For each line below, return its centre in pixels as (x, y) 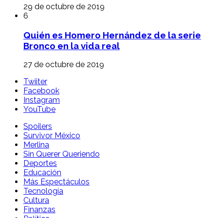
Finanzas (39, 210)
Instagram (42, 100)
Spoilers (38, 127)
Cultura (36, 200)
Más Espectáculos (56, 182)
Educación (42, 173)
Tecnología (43, 191)
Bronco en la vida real (72, 45)
